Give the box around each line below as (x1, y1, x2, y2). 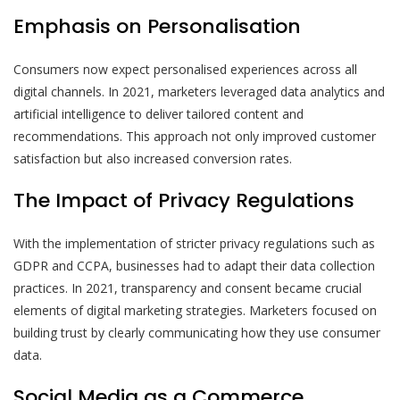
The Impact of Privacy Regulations (13, 187, 354, 215)
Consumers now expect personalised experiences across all (13, 61, 357, 79)
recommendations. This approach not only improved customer (13, 128, 376, 146)
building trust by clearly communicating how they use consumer (13, 324, 380, 342)
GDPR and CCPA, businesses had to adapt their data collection (13, 257, 375, 275)
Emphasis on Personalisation (13, 12, 301, 41)
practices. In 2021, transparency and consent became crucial (13, 279, 362, 297)
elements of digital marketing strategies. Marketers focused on (13, 302, 377, 320)
